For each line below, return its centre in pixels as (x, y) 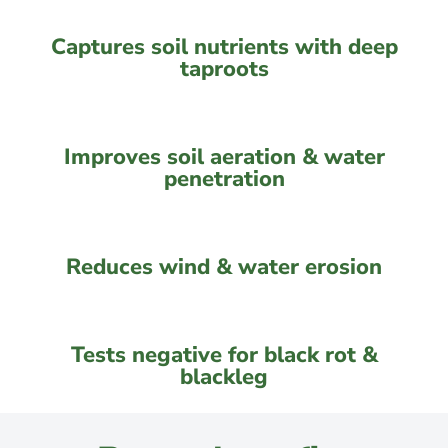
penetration (224, 179)
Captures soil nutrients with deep (224, 47)
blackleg (224, 377)
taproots (224, 69)
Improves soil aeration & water (224, 157)
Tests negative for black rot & (224, 355)
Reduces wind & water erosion (224, 267)
